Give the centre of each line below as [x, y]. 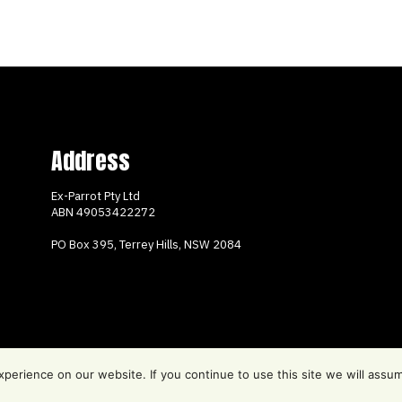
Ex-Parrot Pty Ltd [95, 196]
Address [90, 160]
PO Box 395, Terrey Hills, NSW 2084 [146, 244]
